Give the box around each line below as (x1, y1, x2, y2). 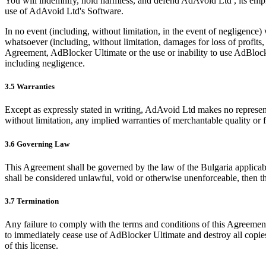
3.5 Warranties (5, 82, 55, 91)
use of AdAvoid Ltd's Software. (5, 6, 123, 17)
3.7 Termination (5, 196, 59, 205)
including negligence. (5, 58, 85, 69)
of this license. (5, 240, 58, 251)
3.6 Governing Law (5, 139, 69, 148)
